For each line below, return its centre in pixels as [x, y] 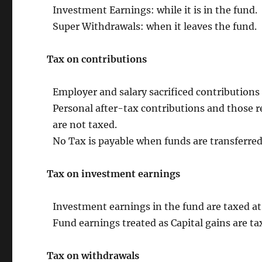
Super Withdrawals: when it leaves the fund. [155, 26]
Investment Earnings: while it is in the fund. [155, 10]
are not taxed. [85, 124]
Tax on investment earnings [114, 173]
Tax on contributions [97, 59]
